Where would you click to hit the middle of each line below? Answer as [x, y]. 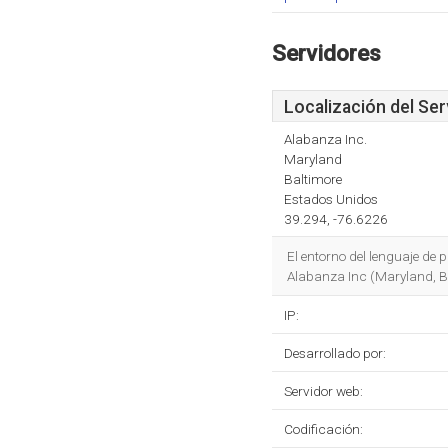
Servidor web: [323, 391]
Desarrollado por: [335, 353]
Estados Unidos [331, 199]
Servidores [326, 53]
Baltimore [313, 179]
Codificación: [323, 429]
